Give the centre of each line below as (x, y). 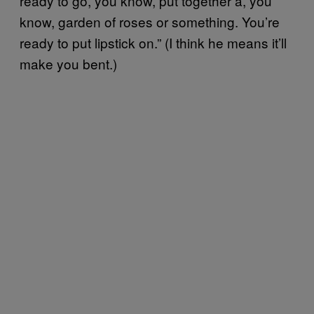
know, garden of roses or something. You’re (150, 21)
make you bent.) (68, 63)
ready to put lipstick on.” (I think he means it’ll (153, 42)
